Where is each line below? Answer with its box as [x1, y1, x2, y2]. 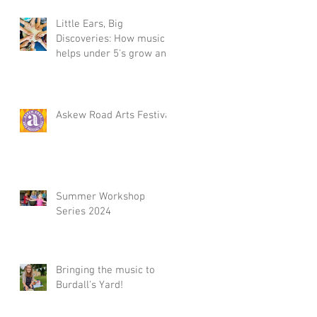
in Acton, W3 [56, 77, 113, 90]
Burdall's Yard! [56, 279, 123, 292]
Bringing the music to [56, 264, 155, 277]
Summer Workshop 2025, [56, 62, 173, 75]
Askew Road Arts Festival [56, 109, 173, 122]
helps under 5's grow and [56, 47, 172, 60]
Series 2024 [56, 205, 111, 218]
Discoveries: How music [56, 33, 165, 45]
